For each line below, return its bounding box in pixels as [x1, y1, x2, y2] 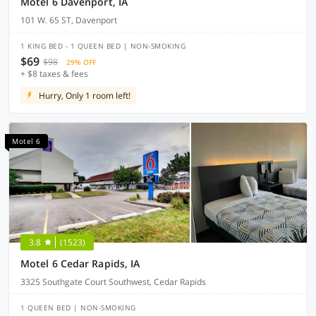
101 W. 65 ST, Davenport [20, 14, 117, 26]
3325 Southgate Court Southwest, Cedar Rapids [20, 276, 206, 288]
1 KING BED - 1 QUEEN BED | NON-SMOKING [20, 41, 186, 51]
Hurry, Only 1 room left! [39, 90, 130, 102]
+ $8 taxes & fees [20, 68, 88, 80]
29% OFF [66, 57, 96, 67]
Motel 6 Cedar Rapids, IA [20, 257, 140, 270]
